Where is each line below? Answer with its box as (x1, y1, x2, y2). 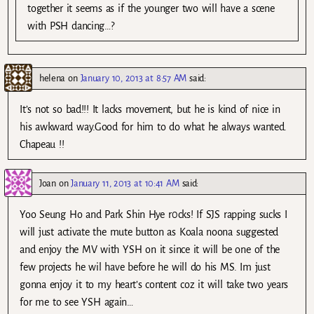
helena (39, 73, 66, 84)
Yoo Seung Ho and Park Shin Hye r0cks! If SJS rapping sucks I (20, 209, 287, 221)
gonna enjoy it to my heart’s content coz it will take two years (20, 279, 288, 291)
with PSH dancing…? (27, 20, 114, 32)
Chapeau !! (20, 139, 64, 151)
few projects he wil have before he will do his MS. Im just (20, 261, 271, 273)
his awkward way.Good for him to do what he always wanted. (20, 121, 287, 133)
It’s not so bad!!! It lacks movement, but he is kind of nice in (20, 104, 280, 116)
